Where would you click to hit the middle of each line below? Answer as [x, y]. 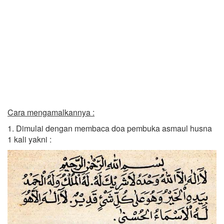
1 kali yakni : [29, 139]
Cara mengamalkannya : [51, 112]
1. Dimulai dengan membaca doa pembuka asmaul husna [110, 128]
